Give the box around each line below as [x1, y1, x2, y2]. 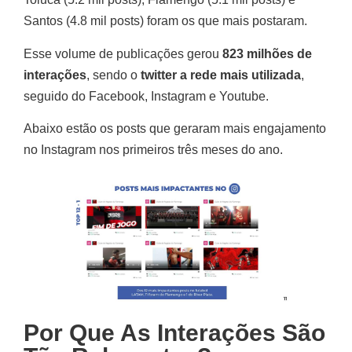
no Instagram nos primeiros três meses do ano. [24, 142, 283, 156]
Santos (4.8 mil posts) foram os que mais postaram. [24, 14, 307, 28]
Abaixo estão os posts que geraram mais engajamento [24, 121, 326, 135]
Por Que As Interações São [24, 320, 325, 346]
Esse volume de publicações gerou [24, 46, 222, 60]
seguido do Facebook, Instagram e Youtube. [24, 89, 269, 103]
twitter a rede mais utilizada [141, 68, 301, 82]
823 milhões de [222, 46, 312, 60]
